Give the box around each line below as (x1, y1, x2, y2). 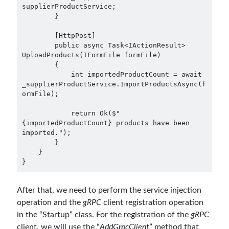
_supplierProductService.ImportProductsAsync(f (21, 80, 206, 88)
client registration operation (101, 198, 204, 207)
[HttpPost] (21, 32, 55, 40)
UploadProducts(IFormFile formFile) (21, 51, 161, 59)
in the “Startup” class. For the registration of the (17, 211, 191, 219)
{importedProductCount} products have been (21, 119, 190, 127)
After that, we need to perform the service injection (17, 186, 202, 195)
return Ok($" (21, 109, 71, 118)
